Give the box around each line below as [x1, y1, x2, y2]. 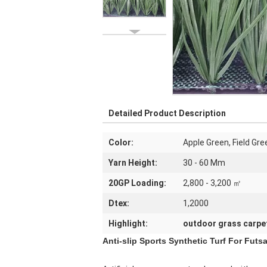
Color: [108, 138, 133, 147]
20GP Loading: [108, 178, 166, 188]
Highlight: [108, 219, 148, 228]
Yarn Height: [108, 158, 157, 167]
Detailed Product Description [108, 108, 226, 118]
